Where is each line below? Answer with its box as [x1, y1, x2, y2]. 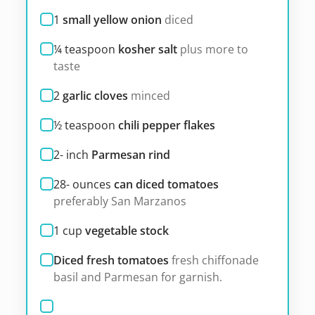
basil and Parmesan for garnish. [53, 269, 222, 285]
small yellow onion [62, 11, 162, 27]
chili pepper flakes [117, 117, 215, 133]
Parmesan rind [91, 146, 170, 162]
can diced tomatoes [113, 176, 219, 192]
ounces [72, 176, 111, 192]
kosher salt [117, 41, 177, 57]
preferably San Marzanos [53, 193, 186, 209]
